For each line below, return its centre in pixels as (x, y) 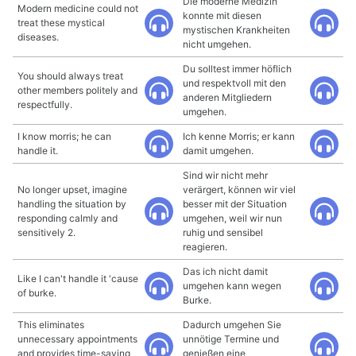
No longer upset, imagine (72, 190)
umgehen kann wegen (232, 286)
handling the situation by (72, 204)
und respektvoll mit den (234, 83)
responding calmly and (68, 218)
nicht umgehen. (217, 44)
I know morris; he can (64, 136)
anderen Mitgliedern (227, 97)
